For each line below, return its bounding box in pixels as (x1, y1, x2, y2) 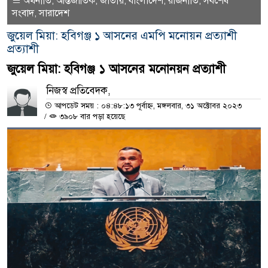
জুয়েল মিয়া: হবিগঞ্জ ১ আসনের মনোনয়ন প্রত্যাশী (7, 62, 226, 77)
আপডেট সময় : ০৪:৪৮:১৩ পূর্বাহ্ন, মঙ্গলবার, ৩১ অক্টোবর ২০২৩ (52, 101, 242, 111)
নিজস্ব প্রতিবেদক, (46, 84, 111, 98)
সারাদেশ (39, 7, 69, 20)
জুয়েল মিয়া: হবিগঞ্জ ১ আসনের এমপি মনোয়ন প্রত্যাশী (7, 29, 237, 43)
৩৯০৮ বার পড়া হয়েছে (57, 112, 125, 122)
